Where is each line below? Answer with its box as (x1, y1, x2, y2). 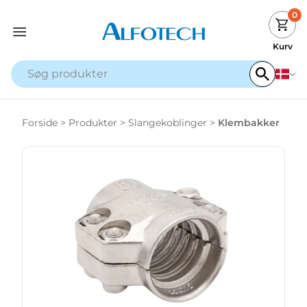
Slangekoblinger (128, 116, 207, 129)
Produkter (69, 116, 117, 129)
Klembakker (218, 116, 280, 129)
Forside (22, 116, 58, 129)
